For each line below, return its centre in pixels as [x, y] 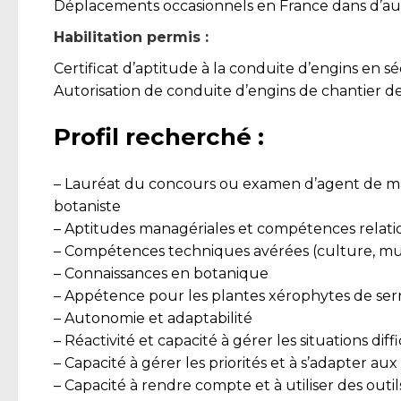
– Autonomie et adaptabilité [153, 319]
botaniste [87, 207]
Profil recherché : [159, 137]
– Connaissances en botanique [161, 274]
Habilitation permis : [131, 38]
